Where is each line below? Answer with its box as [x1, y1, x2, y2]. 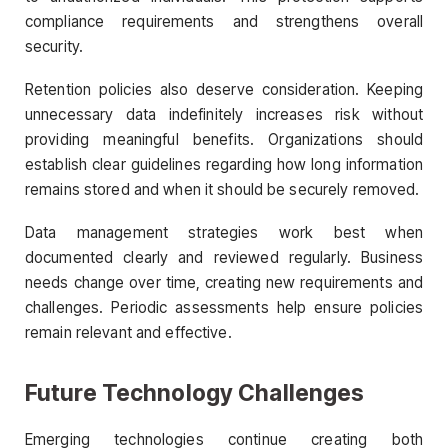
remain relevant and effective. [25, 323, 232, 343]
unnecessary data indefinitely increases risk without [25, 104, 423, 124]
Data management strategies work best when [25, 223, 423, 243]
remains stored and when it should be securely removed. [25, 179, 420, 199]
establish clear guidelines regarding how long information [25, 154, 423, 174]
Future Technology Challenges [25, 378, 365, 406]
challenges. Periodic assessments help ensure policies [25, 298, 423, 318]
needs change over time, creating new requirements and [25, 273, 423, 293]
